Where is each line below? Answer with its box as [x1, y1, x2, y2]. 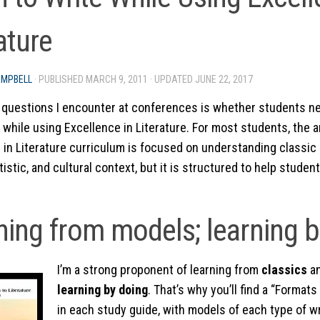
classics [261, 261, 310, 277]
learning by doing [57, 281, 148, 297]
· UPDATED [148, 73, 195, 85]
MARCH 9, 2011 [86, 73, 148, 85]
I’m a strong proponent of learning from [57, 261, 261, 277]
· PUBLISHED [34, 73, 86, 85]
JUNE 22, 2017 [195, 73, 253, 85]
